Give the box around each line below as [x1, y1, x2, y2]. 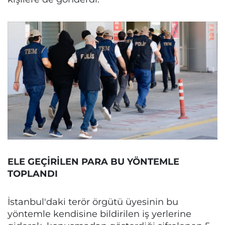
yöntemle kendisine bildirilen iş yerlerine [8, 208, 191, 219]
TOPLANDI [8, 168, 58, 179]
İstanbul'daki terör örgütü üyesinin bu [8, 196, 178, 207]
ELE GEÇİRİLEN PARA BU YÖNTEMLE [8, 156, 179, 167]
